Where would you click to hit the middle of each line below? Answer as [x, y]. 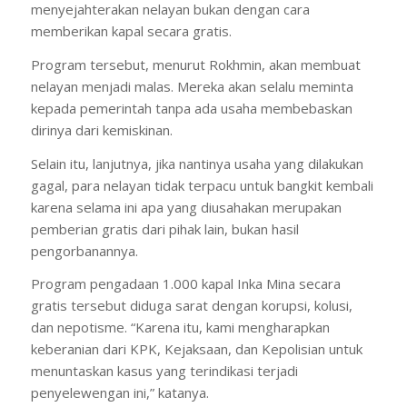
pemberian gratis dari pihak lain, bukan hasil [164, 228]
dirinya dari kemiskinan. [101, 129]
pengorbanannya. [84, 250]
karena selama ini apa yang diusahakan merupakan [186, 207]
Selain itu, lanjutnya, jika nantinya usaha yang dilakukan [197, 163]
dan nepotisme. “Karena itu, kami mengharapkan [180, 328]
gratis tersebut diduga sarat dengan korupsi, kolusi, [191, 306]
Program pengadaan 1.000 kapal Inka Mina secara [185, 284]
